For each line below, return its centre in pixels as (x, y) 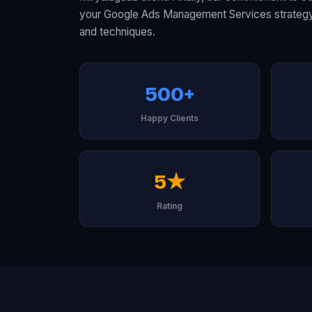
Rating (170, 205)
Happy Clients (170, 118)
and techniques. (117, 31)
